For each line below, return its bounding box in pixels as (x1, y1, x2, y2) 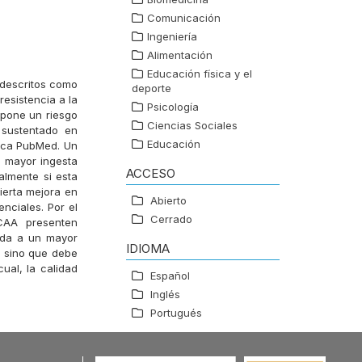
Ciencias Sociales (147, 119, 238, 133)
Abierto (150, 194, 187, 208)
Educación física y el (147, 67, 252, 81)
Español (150, 269, 190, 283)
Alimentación (147, 48, 213, 62)
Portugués (150, 306, 202, 320)
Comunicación (147, 11, 221, 25)
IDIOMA (126, 241, 170, 257)
